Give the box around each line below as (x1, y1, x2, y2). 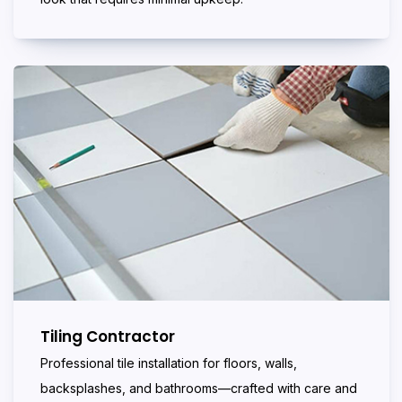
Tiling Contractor (40, 326, 175, 348)
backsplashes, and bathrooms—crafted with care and (40, 380, 357, 397)
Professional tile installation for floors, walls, (40, 355, 297, 371)
